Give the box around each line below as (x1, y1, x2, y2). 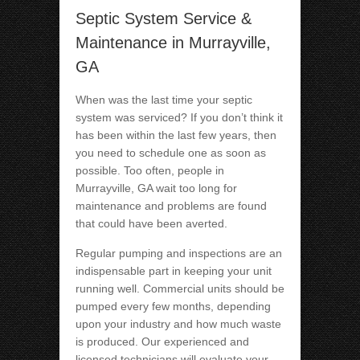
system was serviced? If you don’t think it (76, 111, 283, 125)
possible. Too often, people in (76, 164, 224, 178)
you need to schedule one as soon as (76, 146, 266, 160)
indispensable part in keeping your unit (76, 264, 272, 278)
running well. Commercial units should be (76, 282, 284, 296)
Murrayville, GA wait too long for (76, 182, 237, 195)
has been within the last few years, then (76, 129, 276, 142)
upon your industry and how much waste (76, 317, 281, 331)
